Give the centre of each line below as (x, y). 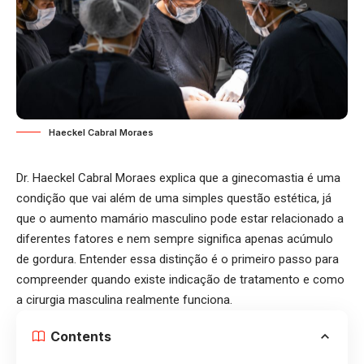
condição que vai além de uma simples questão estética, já (174, 199)
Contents (81, 337)
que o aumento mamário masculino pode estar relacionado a (180, 219)
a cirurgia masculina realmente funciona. (126, 300)
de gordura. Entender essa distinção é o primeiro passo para (178, 260)
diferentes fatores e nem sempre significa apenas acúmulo (175, 239)
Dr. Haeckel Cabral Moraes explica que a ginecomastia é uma (178, 178)
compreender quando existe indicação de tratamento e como (180, 280)
